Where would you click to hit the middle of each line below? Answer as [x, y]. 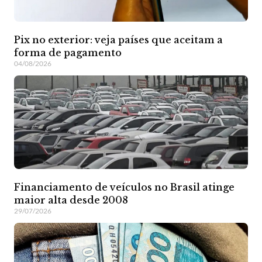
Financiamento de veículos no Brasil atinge [124, 187]
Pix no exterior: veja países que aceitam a [118, 39]
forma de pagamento [68, 52]
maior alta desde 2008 [71, 200]
